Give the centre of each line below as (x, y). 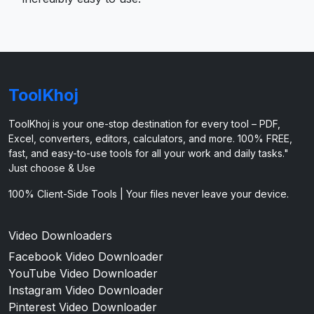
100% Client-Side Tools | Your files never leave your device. (149, 193)
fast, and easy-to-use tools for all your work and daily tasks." (149, 153)
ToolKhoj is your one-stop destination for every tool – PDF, (144, 123)
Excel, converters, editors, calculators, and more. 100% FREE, (150, 138)
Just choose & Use (52, 168)
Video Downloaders (60, 235)
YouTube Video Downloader (83, 273)
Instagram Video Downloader (86, 290)
